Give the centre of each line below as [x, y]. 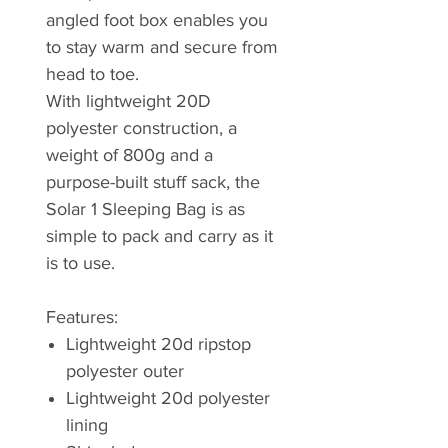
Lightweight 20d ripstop [158, 344]
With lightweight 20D [128, 101]
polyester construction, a [141, 128]
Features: [82, 317]
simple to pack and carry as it [159, 236]
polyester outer [125, 371]
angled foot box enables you [157, 20]
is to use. [80, 263]
